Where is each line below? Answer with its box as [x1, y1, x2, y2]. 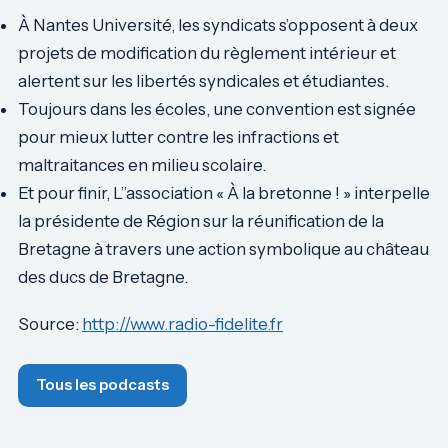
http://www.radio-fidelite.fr [82, 313, 283, 334]
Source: [18, 313, 82, 334]
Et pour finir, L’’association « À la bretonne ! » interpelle [18, 183, 430, 204]
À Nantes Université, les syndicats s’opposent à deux [18, 15, 418, 36]
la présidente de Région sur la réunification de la [18, 211, 384, 232]
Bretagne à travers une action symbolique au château [18, 239, 429, 260]
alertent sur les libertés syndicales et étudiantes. [18, 71, 389, 92]
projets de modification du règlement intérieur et [18, 43, 396, 64]
